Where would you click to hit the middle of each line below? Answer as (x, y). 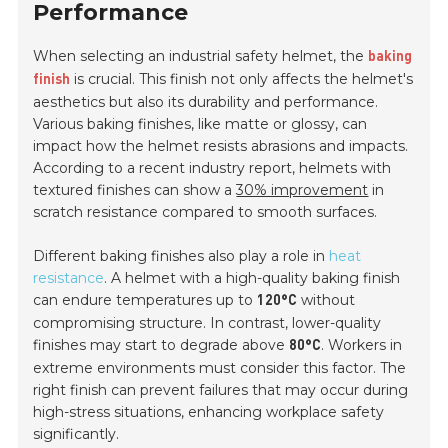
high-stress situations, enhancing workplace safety (209, 412)
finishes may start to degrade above (161, 345)
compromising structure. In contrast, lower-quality (207, 323)
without (326, 300)
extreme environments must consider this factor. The (220, 368)
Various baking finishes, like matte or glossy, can (200, 124)
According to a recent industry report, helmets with (212, 168)
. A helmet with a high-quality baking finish (252, 278)
